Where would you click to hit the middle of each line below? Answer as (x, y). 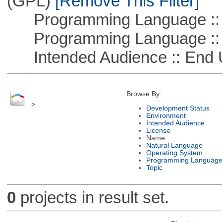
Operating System (174, 153)
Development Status (178, 108)
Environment (166, 115)
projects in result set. (92, 198)
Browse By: (144, 94)
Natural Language (174, 145)
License (158, 130)
